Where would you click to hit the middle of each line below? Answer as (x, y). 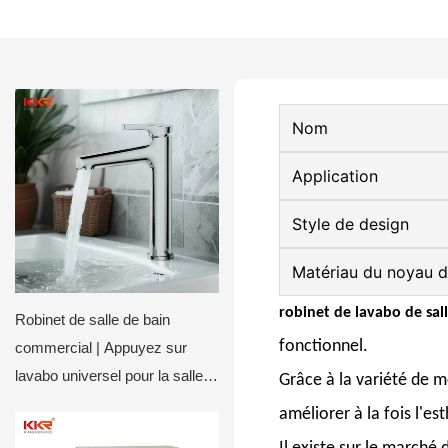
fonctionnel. (323, 346)
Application (335, 175)
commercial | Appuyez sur (101, 347)
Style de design (350, 223)
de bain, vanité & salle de (96, 403)
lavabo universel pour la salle (109, 375)
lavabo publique (65, 431)
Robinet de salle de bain (92, 319)
